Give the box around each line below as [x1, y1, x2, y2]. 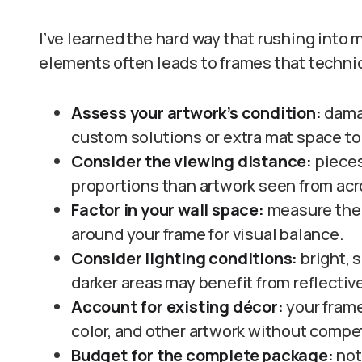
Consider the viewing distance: [71, 150, 312, 172]
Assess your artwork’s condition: [71, 102, 322, 124]
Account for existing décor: [71, 296, 287, 318]
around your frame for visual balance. [71, 223, 344, 245]
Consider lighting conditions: [71, 247, 298, 269]
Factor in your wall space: [71, 199, 264, 221]
